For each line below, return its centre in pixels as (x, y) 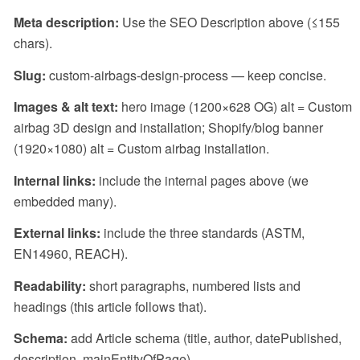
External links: (57, 233)
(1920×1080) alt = (65, 149)
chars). (33, 43)
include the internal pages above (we (202, 180)
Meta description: (66, 22)
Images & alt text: (66, 107)
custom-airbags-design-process (139, 75)
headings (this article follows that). (110, 306)
